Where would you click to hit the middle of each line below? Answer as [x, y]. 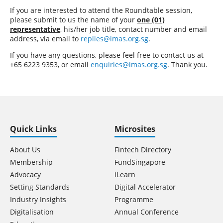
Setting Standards [40, 187]
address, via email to [45, 39]
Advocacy [25, 174]
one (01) [151, 20]
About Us [25, 150]
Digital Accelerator [145, 187]
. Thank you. [187, 64]
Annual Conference [147, 212]
